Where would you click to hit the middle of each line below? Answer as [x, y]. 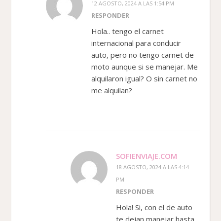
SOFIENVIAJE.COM [147, 156]
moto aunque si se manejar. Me [145, 66]
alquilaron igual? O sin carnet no [144, 78]
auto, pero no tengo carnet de [143, 55]
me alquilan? [112, 90]
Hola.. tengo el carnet [128, 31]
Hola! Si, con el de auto [154, 207]
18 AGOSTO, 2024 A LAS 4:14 [152, 167]
